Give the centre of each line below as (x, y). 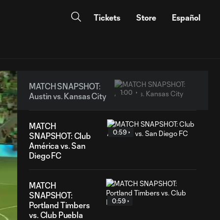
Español (186, 17)
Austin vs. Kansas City (68, 96)
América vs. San (57, 146)
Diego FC (45, 155)
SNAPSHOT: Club (60, 136)
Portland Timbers (59, 205)
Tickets (107, 17)
